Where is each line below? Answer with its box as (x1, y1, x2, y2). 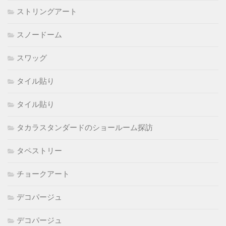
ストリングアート (17, 7, 77, 17)
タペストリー (17, 146, 62, 156)
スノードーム (17, 30, 62, 40)
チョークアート (17, 169, 70, 179)
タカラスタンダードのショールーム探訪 (17, 123, 153, 133)
